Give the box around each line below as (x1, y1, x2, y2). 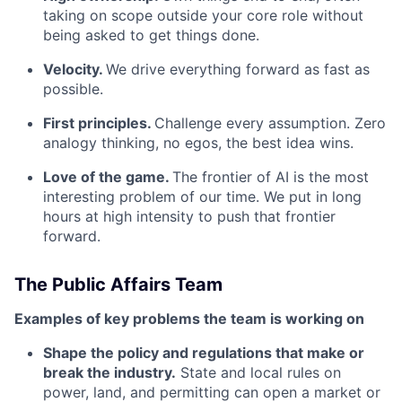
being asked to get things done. (43, 26, 259, 45)
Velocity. (43, 60, 106, 79)
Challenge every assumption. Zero (154, 114, 386, 133)
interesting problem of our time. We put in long (43, 188, 362, 206)
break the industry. (43, 363, 176, 382)
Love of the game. (43, 168, 172, 187)
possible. (43, 80, 103, 99)
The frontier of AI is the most (172, 168, 369, 187)
